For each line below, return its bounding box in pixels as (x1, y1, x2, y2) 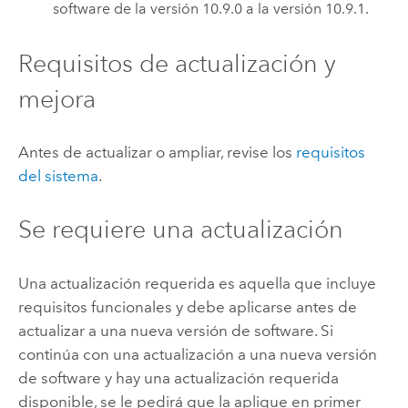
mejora (17, 83, 96, 114)
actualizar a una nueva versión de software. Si (17, 321, 333, 340)
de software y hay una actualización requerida (17, 368, 339, 387)
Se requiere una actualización (17, 214, 343, 245)
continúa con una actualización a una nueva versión (17, 344, 377, 363)
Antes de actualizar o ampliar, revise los (17, 143, 296, 162)
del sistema (17, 167, 98, 186)
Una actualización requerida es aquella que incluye (17, 273, 376, 292)
